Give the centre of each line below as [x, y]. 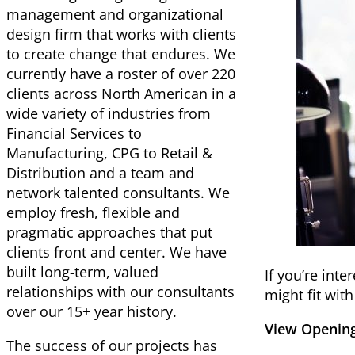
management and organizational [115, 15]
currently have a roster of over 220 [121, 74]
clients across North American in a [121, 94]
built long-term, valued [82, 272]
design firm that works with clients [121, 34]
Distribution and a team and [100, 173]
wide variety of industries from [109, 114]
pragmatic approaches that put [109, 233]
